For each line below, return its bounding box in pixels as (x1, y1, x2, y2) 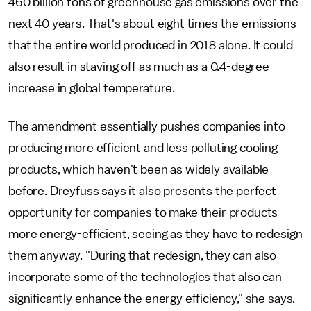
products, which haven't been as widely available (8, 163, 269, 176)
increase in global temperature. (8, 82, 176, 94)
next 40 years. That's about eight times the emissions (8, 17, 296, 30)
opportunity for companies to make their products (8, 206, 278, 219)
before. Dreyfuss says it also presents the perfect (8, 185, 276, 197)
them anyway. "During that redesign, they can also (8, 249, 277, 262)
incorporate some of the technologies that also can (8, 271, 282, 283)
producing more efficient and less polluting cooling (8, 142, 278, 154)
